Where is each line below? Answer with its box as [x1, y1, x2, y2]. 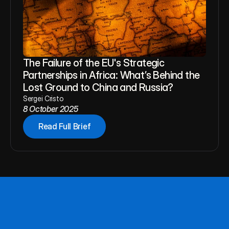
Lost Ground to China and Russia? [23, 81, 173, 94]
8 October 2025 [23, 104, 78, 114]
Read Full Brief [38, 121, 91, 131]
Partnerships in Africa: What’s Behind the [23, 69, 200, 81]
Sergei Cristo [23, 94, 63, 103]
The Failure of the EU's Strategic [23, 57, 165, 69]
